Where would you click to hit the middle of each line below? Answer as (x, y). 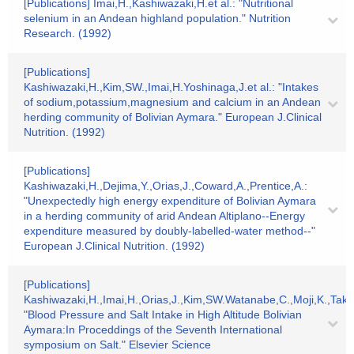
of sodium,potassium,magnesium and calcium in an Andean (172, 102)
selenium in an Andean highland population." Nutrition (157, 18)
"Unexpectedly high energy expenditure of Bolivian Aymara (170, 201)
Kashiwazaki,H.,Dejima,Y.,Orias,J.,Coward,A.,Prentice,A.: (166, 186)
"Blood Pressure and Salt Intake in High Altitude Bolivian (163, 314)
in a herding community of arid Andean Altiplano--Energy (164, 216)
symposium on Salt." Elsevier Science (117, 345)
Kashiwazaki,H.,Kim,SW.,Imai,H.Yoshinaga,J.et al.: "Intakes (171, 87)
